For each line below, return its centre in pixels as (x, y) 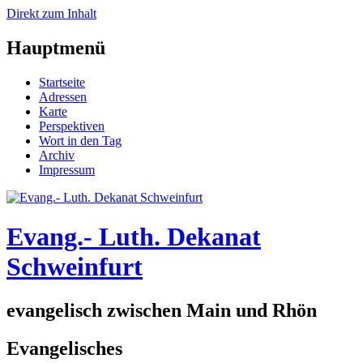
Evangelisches (64, 348)
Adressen (63, 96)
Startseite (62, 82)
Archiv (57, 155)
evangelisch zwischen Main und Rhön (162, 310)
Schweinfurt (75, 267)
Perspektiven (72, 126)
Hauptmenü (56, 47)
